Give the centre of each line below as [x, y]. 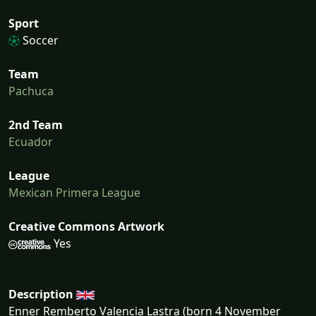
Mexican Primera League [74, 192]
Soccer [39, 40]
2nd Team [36, 124]
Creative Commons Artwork [86, 226]
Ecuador [31, 141]
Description [41, 294]
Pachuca [31, 91]
